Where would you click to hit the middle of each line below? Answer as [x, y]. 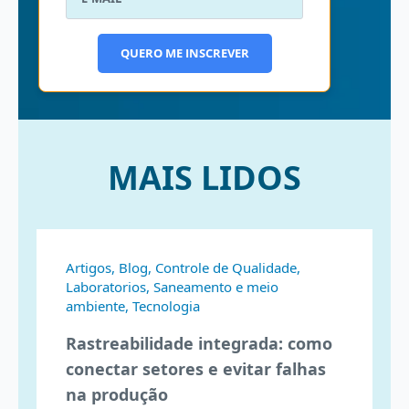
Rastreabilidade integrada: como [199, 343]
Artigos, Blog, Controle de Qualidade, [183, 267]
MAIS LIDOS [204, 177]
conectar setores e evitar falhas [196, 368]
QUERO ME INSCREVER [184, 52]
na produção [117, 394]
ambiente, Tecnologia [133, 305]
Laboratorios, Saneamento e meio [172, 286]
